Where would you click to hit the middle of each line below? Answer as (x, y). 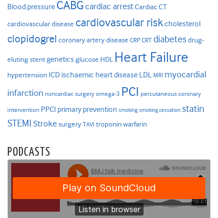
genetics (60, 59)
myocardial (185, 75)
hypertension (27, 75)
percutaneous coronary (171, 94)
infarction (25, 93)
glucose (87, 60)
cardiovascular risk (119, 23)
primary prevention (87, 109)
